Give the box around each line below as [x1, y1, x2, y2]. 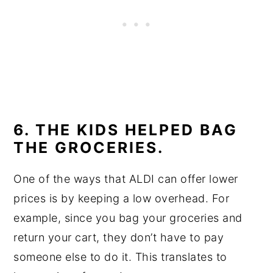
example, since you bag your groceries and [13, 211, 243, 225]
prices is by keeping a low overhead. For [13, 192, 230, 205]
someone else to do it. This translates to [13, 250, 227, 264]
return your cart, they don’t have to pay [13, 231, 224, 244]
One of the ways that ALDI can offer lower [13, 172, 238, 186]
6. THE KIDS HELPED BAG [13, 121, 238, 140]
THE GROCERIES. [13, 138, 165, 157]
